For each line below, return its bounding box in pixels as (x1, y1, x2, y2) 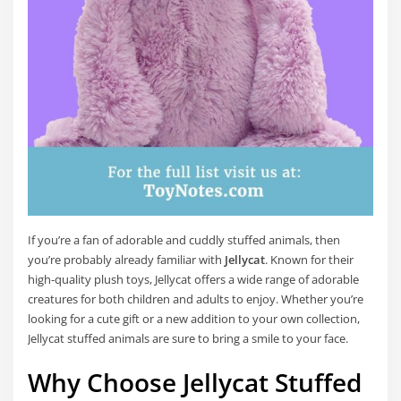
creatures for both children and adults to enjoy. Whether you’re (28, 291, 364, 308)
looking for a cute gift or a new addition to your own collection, (28, 311, 361, 328)
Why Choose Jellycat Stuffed (28, 364, 363, 399)
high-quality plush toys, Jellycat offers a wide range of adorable (28, 271, 360, 288)
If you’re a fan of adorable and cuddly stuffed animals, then (28, 232, 341, 249)
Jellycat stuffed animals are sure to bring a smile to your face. (28, 330, 349, 347)
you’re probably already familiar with (28, 252, 226, 269)
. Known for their (265, 252, 354, 269)
